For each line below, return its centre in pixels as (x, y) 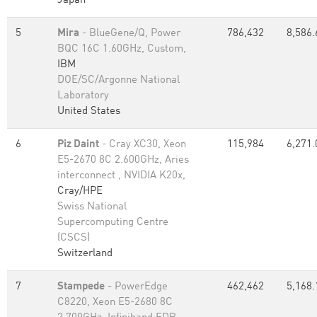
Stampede (81, 287)
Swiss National (92, 207)
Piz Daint (78, 145)
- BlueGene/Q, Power (130, 34)
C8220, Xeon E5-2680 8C (115, 302)
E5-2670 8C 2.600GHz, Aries (123, 160)
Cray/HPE (80, 191)
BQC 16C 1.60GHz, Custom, (122, 49)
